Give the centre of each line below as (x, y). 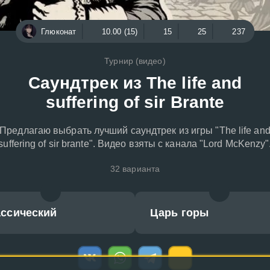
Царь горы (179, 213)
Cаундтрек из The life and (135, 83)
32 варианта (135, 169)
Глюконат (59, 31)
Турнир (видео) (135, 61)
